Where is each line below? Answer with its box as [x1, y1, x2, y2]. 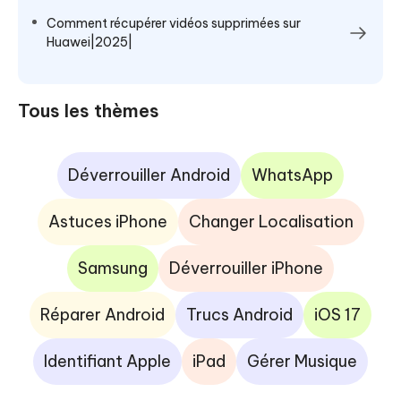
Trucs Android [186, 303, 293, 325]
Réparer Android [40, 303, 165, 325]
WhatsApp [252, 164, 333, 185]
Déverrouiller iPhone [169, 257, 323, 278]
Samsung [78, 257, 148, 278]
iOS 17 [314, 303, 361, 325]
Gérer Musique [247, 350, 357, 371]
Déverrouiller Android [68, 164, 230, 185]
